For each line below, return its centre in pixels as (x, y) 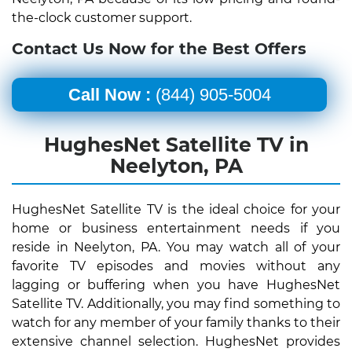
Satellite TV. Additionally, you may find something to (176, 303)
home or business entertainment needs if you (176, 228)
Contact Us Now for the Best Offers (159, 48)
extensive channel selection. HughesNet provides (176, 341)
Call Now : (109, 94)
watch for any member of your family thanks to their (176, 322)
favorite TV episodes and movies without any (176, 266)
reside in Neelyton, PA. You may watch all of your (176, 247)
